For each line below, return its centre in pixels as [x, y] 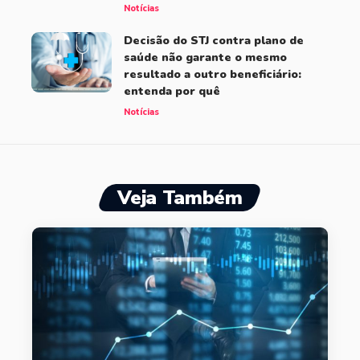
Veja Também [180, 198]
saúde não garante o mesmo [205, 57]
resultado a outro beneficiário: [213, 74]
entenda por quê [172, 91]
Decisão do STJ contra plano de [214, 41]
